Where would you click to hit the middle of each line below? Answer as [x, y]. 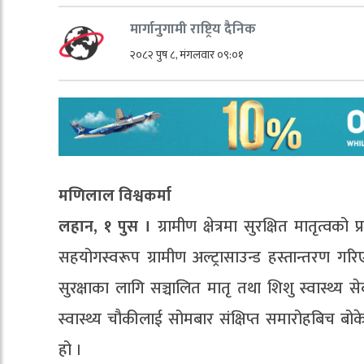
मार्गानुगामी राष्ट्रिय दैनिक [193, 29]
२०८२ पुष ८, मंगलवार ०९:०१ [186, 54]
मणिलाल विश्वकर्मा [115, 196]
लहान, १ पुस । [108, 227]
